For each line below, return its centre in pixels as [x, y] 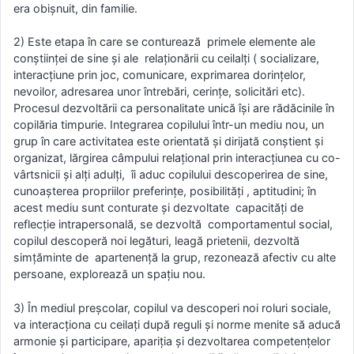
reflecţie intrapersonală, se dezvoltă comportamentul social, [173, 224]
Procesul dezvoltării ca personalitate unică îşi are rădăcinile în [174, 108]
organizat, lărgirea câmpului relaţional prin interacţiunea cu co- [177, 158]
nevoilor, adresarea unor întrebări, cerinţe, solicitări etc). [159, 92]
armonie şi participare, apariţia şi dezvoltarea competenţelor [172, 341]
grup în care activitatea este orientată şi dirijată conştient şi [168, 141]
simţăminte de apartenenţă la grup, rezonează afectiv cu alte [175, 258]
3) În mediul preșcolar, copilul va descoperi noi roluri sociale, [172, 307]
